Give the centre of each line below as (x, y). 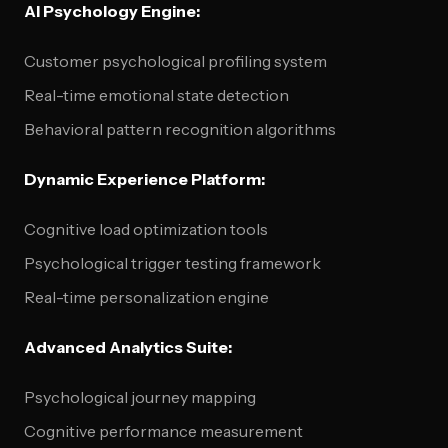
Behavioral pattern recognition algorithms (180, 129)
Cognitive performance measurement (163, 431)
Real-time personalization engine (146, 297)
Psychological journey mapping (140, 397)
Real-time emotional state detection (156, 95)
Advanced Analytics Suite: (128, 347)
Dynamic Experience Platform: (144, 179)
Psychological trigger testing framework (172, 263)
